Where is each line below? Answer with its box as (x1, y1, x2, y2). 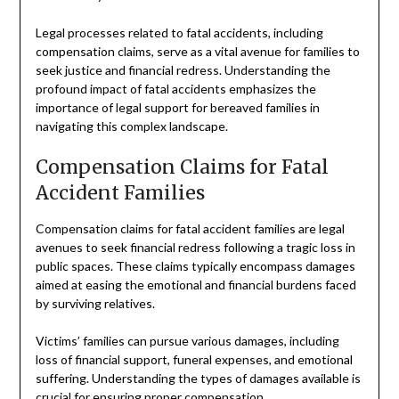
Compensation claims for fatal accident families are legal (35, 220, 345, 236)
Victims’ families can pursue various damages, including (35, 332, 339, 348)
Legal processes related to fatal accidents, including (35, 24, 323, 40)
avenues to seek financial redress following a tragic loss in (35, 239, 355, 255)
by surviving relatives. (35, 295, 155, 311)
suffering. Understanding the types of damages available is (35, 370, 361, 386)
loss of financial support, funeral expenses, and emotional (35, 351, 353, 367)
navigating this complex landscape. (35, 118, 228, 134)
